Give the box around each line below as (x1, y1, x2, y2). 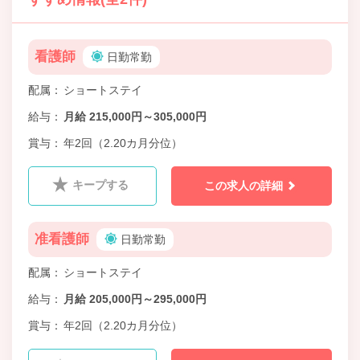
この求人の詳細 (204, 178, 284, 192)
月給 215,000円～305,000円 (63, 109, 207, 123)
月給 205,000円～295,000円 (63, 292, 207, 306)
